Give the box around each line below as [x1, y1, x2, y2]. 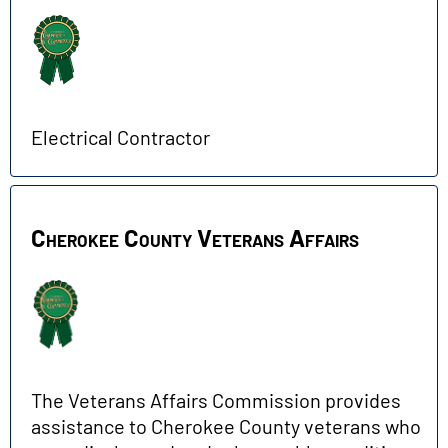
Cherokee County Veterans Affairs [31, 223, 359, 253]
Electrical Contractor [31, 125, 210, 150]
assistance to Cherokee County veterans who [31, 413, 421, 438]
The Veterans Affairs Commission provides [31, 387, 401, 412]
